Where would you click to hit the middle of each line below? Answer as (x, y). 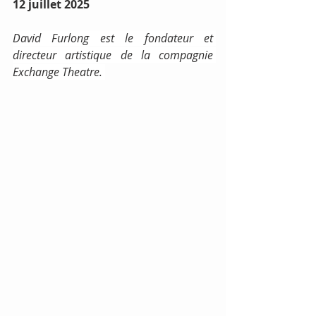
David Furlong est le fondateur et (113, 38)
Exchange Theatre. (59, 72)
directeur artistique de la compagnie (113, 55)
